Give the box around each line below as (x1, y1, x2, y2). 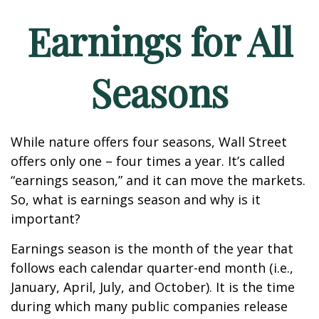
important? (11, 210, 80, 227)
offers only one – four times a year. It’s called (11, 152, 285, 169)
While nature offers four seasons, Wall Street (11, 133, 287, 150)
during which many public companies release (11, 298, 288, 315)
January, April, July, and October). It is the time (11, 278, 295, 296)
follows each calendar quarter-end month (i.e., (11, 259, 293, 276)
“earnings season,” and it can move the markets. (11, 172, 305, 189)
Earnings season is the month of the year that (11, 240, 293, 257)
